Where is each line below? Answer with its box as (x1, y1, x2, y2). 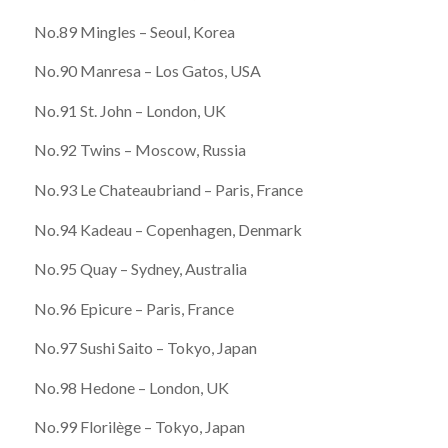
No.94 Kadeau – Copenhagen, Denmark (33, 219, 302, 239)
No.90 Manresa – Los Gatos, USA (33, 61, 261, 81)
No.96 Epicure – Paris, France (33, 298, 234, 318)
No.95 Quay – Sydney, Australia (33, 259, 247, 279)
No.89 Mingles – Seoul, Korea (33, 21, 235, 41)
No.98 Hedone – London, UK (33, 377, 229, 397)
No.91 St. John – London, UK (33, 100, 226, 120)
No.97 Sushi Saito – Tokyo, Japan (33, 338, 257, 358)
